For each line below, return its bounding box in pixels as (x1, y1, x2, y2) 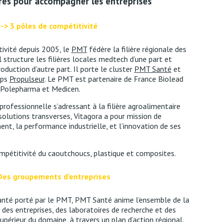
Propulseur (9, 74, 45, 84)
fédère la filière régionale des (87, 44, 186, 54)
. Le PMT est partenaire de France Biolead (44, 74, 183, 84)
